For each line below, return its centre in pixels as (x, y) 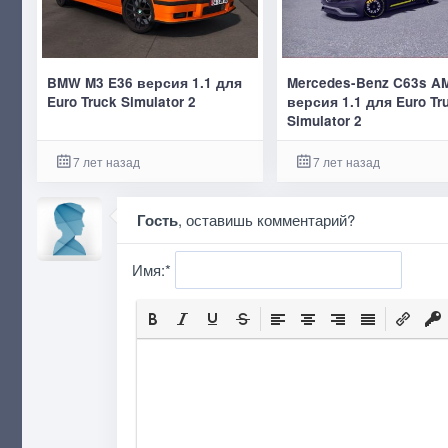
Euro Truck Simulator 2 (121, 101)
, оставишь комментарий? (267, 220)
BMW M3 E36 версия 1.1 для (144, 82)
